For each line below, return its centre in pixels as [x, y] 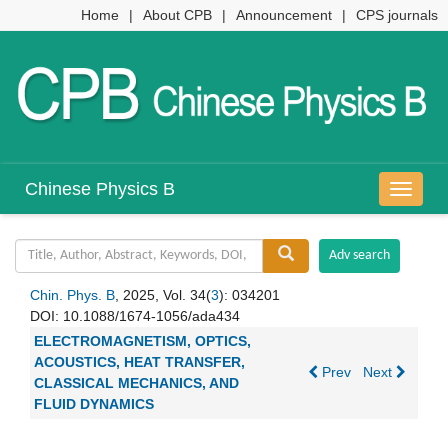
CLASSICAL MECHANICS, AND [136, 383]
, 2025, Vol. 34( [163, 295]
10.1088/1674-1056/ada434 [151, 316]
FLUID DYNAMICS [94, 404]
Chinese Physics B [100, 189]
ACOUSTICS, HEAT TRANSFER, [139, 362]
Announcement [284, 15]
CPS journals [397, 15]
